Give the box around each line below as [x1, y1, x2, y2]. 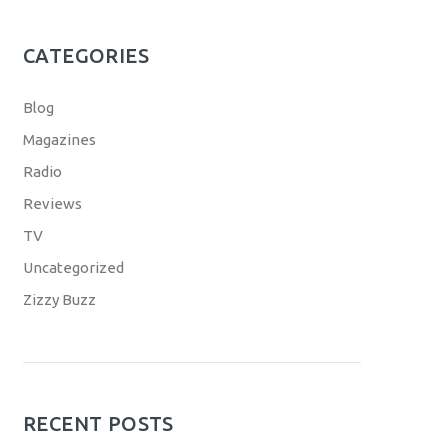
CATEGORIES [23, 44, 149, 67]
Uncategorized [23, 259, 124, 276]
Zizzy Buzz [23, 291, 96, 308]
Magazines [23, 131, 96, 148]
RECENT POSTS [23, 412, 174, 435]
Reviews [23, 195, 82, 212]
